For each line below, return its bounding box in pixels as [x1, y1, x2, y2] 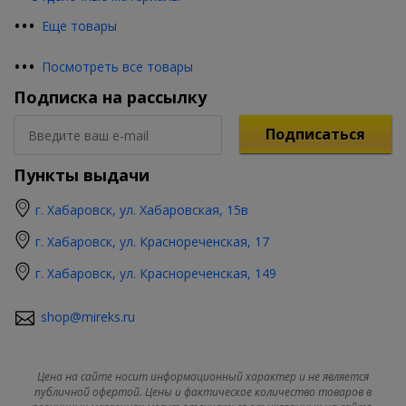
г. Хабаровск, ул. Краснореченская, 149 [35, 265, 276, 282]
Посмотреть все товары [42, 58, 193, 75]
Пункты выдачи [14, 164, 150, 186]
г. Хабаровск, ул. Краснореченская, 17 [35, 233, 269, 250]
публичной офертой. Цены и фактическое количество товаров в [34, 384, 372, 400]
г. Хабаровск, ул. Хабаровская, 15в [35, 201, 248, 218]
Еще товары [42, 17, 117, 34]
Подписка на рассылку [14, 86, 207, 108]
